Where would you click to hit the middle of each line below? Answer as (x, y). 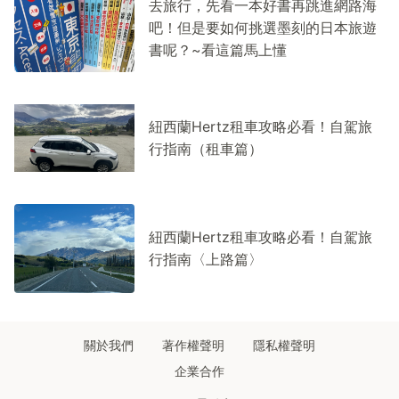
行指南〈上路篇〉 (206, 260)
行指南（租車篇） (206, 149)
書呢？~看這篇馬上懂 (218, 49)
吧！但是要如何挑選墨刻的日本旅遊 (263, 27)
